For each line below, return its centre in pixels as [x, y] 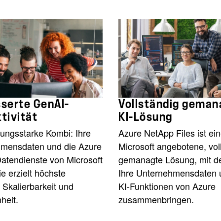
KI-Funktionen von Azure [167, 186]
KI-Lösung [146, 117]
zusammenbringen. [156, 199]
